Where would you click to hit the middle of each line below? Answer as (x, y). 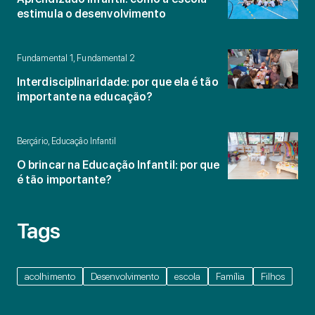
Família (230, 276)
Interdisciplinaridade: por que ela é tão (118, 82)
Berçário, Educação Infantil (67, 141)
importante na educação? (85, 96)
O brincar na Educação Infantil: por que (118, 165)
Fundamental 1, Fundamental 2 (76, 58)
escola (187, 276)
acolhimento (50, 276)
